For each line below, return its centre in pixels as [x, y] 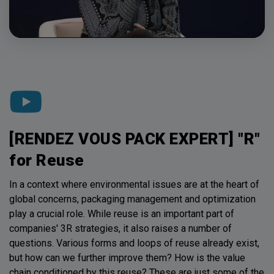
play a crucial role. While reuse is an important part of [122, 213]
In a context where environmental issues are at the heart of [134, 184]
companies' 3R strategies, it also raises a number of [120, 228]
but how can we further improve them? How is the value [127, 257]
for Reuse [47, 160]
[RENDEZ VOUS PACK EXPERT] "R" [135, 139]
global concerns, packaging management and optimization [132, 199]
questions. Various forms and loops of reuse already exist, [134, 243]
